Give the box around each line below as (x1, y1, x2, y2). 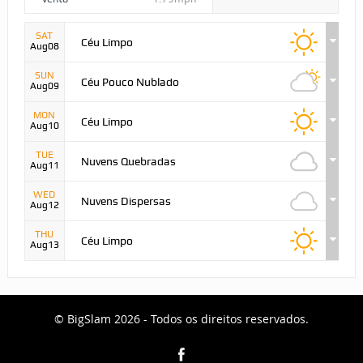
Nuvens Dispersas (80, 194, 171, 207)
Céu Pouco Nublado (80, 75, 179, 88)
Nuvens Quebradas (80, 154, 176, 168)
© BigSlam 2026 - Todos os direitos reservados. (53, 310, 309, 327)
